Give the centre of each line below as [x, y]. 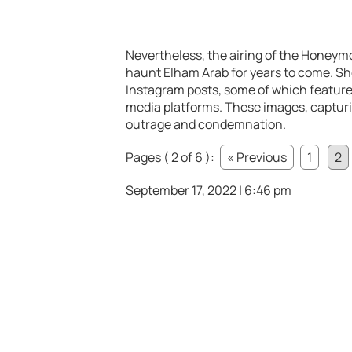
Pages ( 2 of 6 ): [171, 158]
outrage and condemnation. [206, 125]
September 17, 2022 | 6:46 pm [209, 191]
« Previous [257, 158]
